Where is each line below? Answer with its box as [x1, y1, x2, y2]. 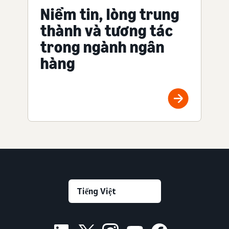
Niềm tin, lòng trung [40, 5, 179, 25]
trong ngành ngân [40, 37, 165, 57]
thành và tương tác [40, 21, 173, 41]
